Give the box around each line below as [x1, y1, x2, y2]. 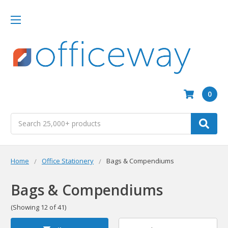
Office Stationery [42, 156, 94, 165]
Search [11, 113, 33, 123]
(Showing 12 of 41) [11, 203, 66, 212]
